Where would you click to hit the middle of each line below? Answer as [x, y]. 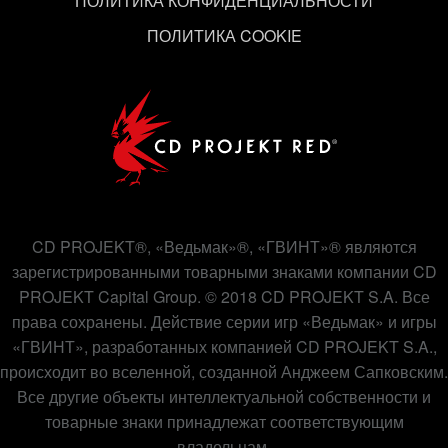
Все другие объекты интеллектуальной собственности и [224, 396]
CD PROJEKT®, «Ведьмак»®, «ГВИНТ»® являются [224, 246]
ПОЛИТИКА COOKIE [224, 35]
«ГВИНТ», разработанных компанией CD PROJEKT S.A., [224, 346]
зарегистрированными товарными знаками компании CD [224, 271]
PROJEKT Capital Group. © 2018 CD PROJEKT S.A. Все [224, 296]
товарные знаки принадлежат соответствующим [224, 421]
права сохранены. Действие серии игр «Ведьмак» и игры [224, 321]
